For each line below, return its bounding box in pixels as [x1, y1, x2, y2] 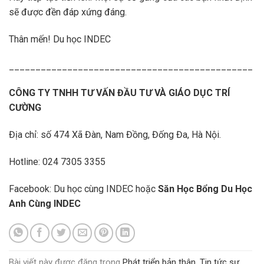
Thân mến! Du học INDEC [9, 33, 111, 45]
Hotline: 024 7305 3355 [9, 156, 105, 168]
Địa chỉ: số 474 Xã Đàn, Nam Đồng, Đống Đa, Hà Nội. [9, 129, 221, 141]
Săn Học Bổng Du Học [156, 183, 252, 194]
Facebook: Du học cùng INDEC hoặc [9, 183, 156, 194]
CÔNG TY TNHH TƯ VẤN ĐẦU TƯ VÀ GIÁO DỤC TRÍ [9, 87, 230, 99]
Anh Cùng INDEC [9, 197, 81, 209]
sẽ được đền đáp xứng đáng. [9, 6, 127, 18]
